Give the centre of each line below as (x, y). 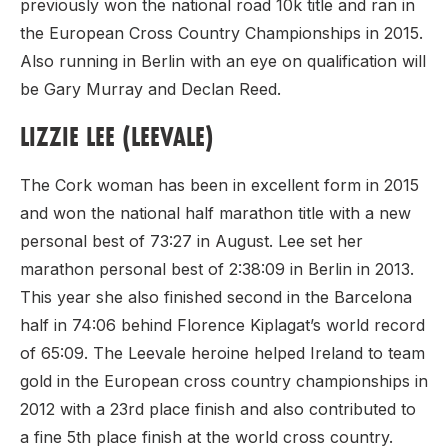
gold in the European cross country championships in (224, 381)
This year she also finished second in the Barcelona (216, 297)
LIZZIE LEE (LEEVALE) (117, 137)
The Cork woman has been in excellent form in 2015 (219, 185)
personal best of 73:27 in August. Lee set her (191, 241)
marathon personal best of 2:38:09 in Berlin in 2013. (217, 269)
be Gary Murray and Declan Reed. (153, 89)
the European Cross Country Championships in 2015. (221, 33)
